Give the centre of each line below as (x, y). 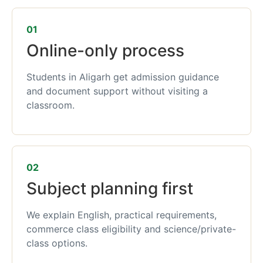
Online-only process (105, 50)
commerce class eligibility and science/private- (131, 229)
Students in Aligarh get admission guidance (123, 77)
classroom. (50, 105)
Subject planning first (110, 189)
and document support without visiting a (117, 91)
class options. (57, 243)
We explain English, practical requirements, (122, 215)
